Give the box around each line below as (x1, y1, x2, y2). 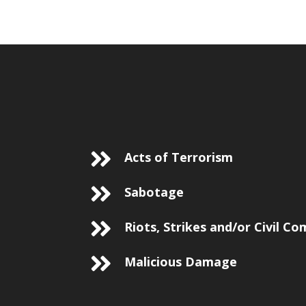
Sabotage (124, 184, 184, 200)
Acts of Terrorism (124, 149, 233, 165)
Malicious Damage (124, 253, 237, 270)
